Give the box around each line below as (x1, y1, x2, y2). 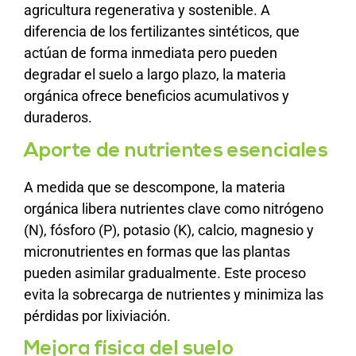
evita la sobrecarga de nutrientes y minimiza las (24, 285, 323, 303)
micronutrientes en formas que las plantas (24, 242, 290, 260)
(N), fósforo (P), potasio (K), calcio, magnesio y (24, 221, 314, 238)
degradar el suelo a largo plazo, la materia (24, 66, 286, 83)
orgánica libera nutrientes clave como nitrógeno (24, 199, 323, 217)
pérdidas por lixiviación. (24, 307, 171, 324)
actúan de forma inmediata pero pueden (24, 44, 277, 62)
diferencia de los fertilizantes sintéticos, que (24, 23, 300, 41)
